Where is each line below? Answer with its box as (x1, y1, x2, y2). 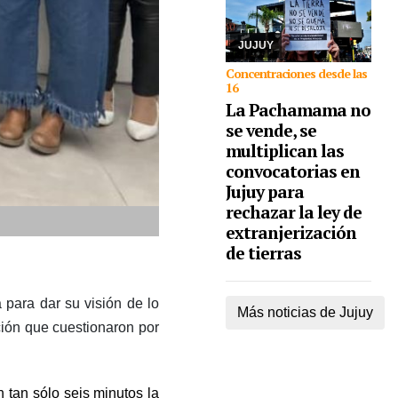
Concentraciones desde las (226, 65, 367, 82)
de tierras (226, 242, 301, 264)
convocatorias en (226, 160, 360, 182)
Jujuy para (226, 180, 304, 203)
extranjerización (226, 221, 356, 243)
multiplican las (226, 139, 344, 162)
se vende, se (226, 119, 316, 141)
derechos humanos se (239, 2, 346, 14)
